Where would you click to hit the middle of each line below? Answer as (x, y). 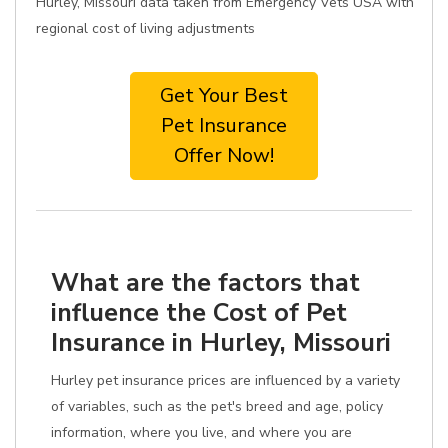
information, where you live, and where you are (201, 432)
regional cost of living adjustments (145, 28)
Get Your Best (224, 95)
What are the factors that (205, 282)
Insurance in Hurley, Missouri (221, 342)
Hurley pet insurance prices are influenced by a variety (225, 380)
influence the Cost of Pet (199, 312)
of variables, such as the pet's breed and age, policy (217, 406)
